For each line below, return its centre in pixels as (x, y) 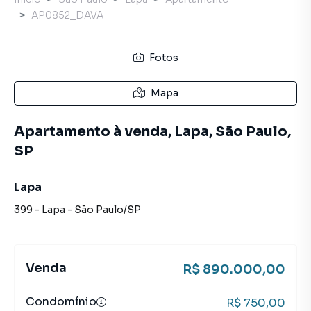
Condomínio (61, 302)
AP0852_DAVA (67, 15)
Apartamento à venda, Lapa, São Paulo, (152, 132)
